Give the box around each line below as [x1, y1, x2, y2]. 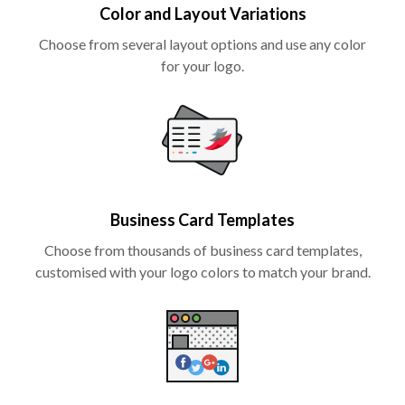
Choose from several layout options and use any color [39, 34, 366, 52]
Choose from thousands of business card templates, [43, 240, 362, 259]
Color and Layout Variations [99, 3, 306, 24]
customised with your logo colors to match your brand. [34, 262, 371, 280]
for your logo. [161, 56, 244, 74]
